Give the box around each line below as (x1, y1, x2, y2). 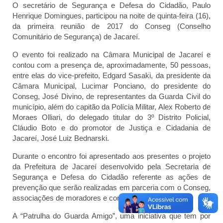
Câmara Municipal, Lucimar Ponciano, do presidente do (12, 82, 211, 91)
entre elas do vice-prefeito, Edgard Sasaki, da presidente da (12, 71, 211, 80)
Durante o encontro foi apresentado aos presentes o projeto (12, 152, 211, 161)
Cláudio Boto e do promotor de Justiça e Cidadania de (12, 123, 211, 132)
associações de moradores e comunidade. (12, 194, 151, 203)
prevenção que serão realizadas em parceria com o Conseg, (12, 183, 211, 192)
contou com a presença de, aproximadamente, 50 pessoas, (12, 61, 211, 70)
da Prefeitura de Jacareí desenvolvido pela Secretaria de (12, 162, 211, 171)
